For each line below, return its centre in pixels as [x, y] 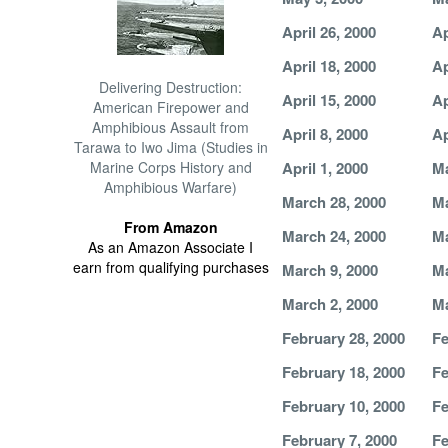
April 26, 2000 [328, 32]
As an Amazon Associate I [171, 247]
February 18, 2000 [343, 372]
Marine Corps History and [170, 167]
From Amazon [170, 227]
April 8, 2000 [324, 134]
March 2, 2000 [329, 304]
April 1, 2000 [324, 168]
